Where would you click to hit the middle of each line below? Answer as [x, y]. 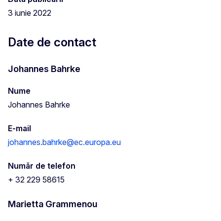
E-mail [19, 128]
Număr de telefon [42, 166]
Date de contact [52, 42]
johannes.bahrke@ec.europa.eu [64, 142]
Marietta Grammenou [53, 204]
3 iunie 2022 [30, 13]
